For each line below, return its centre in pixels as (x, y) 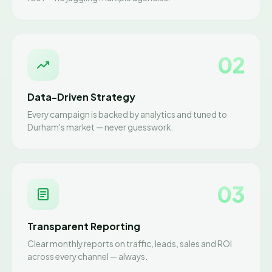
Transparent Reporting (84, 226)
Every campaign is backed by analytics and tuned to (127, 114)
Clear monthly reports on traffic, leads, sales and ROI (130, 244)
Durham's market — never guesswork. (100, 127)
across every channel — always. (87, 257)
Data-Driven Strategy (81, 97)
